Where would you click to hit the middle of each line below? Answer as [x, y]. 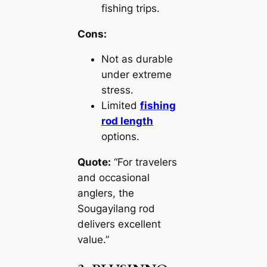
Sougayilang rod [116, 209]
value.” [93, 240]
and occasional [113, 178]
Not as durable [137, 59]
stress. [117, 90]
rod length [127, 121]
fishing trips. [130, 8]
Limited [120, 106]
